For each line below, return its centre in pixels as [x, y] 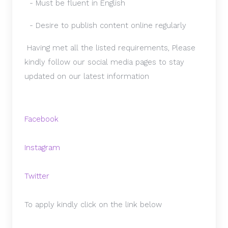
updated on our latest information [88, 76]
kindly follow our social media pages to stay [104, 62]
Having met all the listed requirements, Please [110, 48]
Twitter [37, 176]
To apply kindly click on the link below [93, 205]
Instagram [42, 148]
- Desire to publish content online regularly [105, 25]
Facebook [41, 119]
